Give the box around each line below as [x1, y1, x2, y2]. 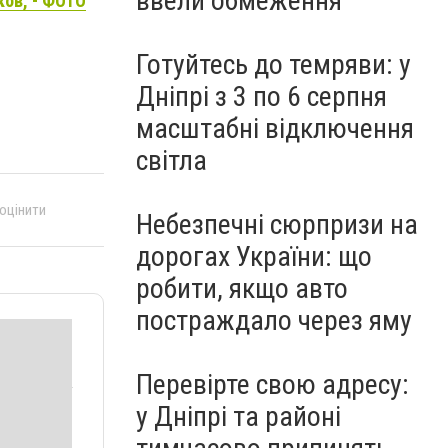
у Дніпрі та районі [136, 400, 341, 433]
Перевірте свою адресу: [136, 368, 409, 401]
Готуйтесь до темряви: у [136, 48, 411, 81]
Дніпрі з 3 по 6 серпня [136, 80, 387, 113]
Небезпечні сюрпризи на [136, 208, 418, 241]
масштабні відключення [136, 112, 414, 145]
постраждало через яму [136, 304, 412, 337]
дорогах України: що [136, 240, 372, 273]
